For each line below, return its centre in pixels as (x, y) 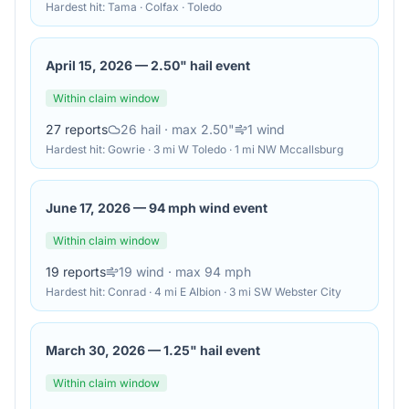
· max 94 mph (208, 272)
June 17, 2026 (88, 208)
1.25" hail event (212, 350)
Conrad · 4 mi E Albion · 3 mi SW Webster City (225, 292)
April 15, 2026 (89, 65)
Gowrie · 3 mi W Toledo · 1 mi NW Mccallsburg (225, 149)
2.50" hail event (200, 65)
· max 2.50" (198, 129)
